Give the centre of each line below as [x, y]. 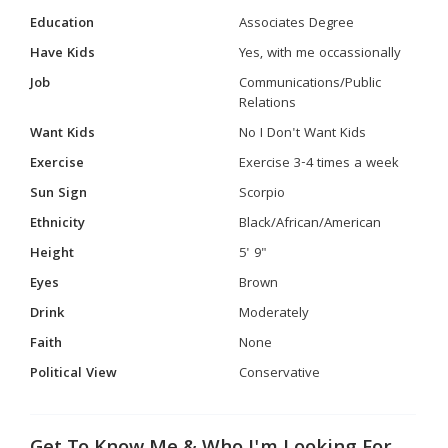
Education [62, 23]
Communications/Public [310, 83]
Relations [267, 103]
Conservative [279, 373]
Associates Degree [296, 23]
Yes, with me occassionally [320, 53]
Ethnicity [57, 223]
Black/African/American [310, 223]
